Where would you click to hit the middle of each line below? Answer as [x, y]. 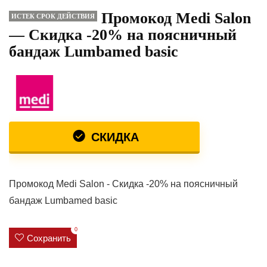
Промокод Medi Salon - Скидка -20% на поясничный [123, 184]
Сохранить [49, 238]
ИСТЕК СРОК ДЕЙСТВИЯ [53, 16]
